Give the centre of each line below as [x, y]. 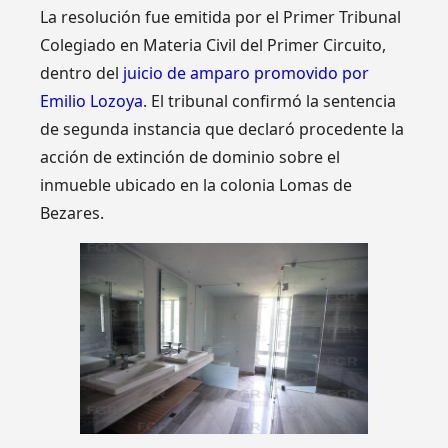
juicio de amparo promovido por [246, 73]
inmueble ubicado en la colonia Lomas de [196, 185]
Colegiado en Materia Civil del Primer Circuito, [213, 45]
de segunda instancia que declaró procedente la [222, 129]
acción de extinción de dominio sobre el [190, 157]
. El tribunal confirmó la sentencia [270, 101]
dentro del [82, 73]
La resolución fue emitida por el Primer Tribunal [221, 17]
